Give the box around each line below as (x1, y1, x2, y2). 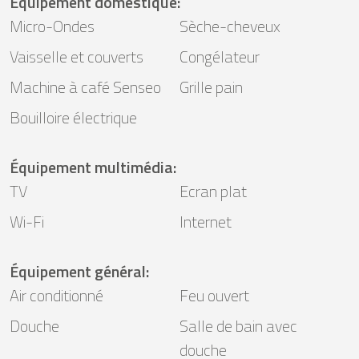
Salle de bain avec (179, 313, 297, 338)
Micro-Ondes (10, 13, 95, 38)
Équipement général (10, 258, 146, 284)
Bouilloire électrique (10, 104, 137, 130)
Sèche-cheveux (179, 13, 280, 38)
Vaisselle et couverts (10, 43, 143, 69)
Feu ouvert (179, 282, 249, 308)
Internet (179, 208, 232, 234)
